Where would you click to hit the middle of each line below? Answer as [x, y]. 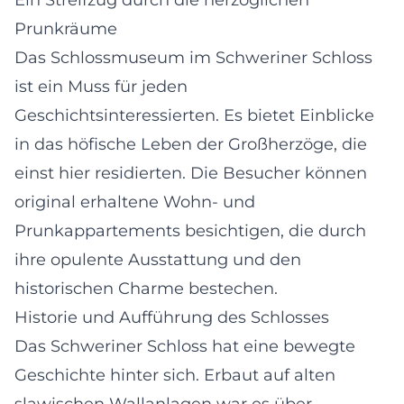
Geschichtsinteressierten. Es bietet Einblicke [194, 115]
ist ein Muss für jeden [101, 86]
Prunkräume [66, 28]
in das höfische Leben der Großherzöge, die [191, 144]
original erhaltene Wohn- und [135, 202]
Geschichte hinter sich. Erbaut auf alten [175, 375]
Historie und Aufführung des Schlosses [172, 317]
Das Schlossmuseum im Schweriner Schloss [193, 57]
